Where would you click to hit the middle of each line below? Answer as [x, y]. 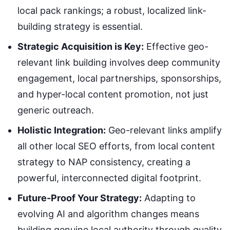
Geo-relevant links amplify [164, 130]
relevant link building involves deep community [119, 63]
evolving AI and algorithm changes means [108, 214]
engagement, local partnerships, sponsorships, [119, 79]
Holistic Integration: [62, 130]
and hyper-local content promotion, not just [113, 94]
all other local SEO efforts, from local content [116, 146]
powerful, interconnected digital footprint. [109, 178]
